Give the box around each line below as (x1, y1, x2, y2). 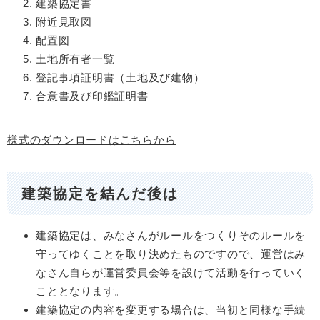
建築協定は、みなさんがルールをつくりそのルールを (36, 229, 306, 242)
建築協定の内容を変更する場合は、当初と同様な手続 (36, 304, 306, 316)
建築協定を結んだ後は (21, 185, 179, 201)
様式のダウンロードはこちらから (7, 134, 176, 146)
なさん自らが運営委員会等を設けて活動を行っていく (36, 266, 306, 279)
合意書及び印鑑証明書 (36, 90, 149, 103)
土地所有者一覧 (36, 53, 115, 66)
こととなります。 (36, 285, 126, 298)
